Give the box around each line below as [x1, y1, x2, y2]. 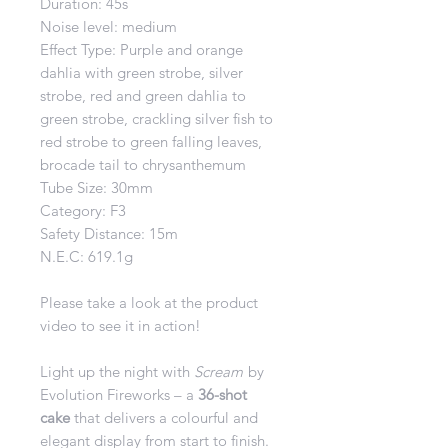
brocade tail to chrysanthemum [40, 154, 246, 174]
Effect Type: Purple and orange [40, 39, 243, 59]
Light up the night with [40, 361, 194, 381]
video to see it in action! [40, 315, 201, 335]
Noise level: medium [40, 16, 177, 36]
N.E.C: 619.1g [40, 246, 133, 266]
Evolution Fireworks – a [40, 384, 198, 404]
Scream [194, 361, 243, 381]
